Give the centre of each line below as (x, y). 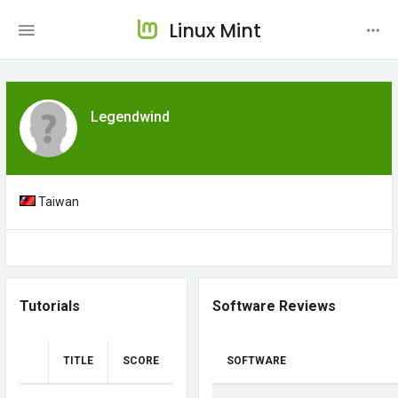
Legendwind (130, 117)
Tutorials (50, 306)
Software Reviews (274, 306)
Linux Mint (215, 31)
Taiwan (57, 202)
